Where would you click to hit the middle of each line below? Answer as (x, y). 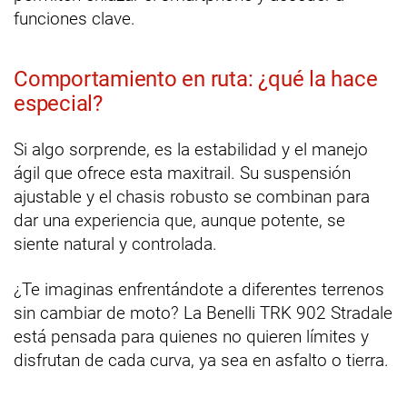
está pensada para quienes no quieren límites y (191, 337)
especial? (58, 104)
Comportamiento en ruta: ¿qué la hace (196, 79)
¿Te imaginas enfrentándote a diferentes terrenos (199, 290)
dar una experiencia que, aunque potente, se (179, 221)
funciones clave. (74, 19)
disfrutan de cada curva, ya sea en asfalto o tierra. (201, 361)
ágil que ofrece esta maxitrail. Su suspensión (182, 174)
